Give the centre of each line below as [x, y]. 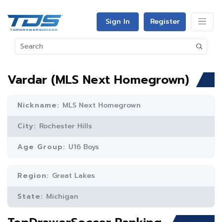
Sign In [118, 22]
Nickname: [40, 105]
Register [165, 22]
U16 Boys [84, 147]
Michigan [62, 196]
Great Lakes [74, 176]
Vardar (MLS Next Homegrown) [98, 80]
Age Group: [43, 147]
